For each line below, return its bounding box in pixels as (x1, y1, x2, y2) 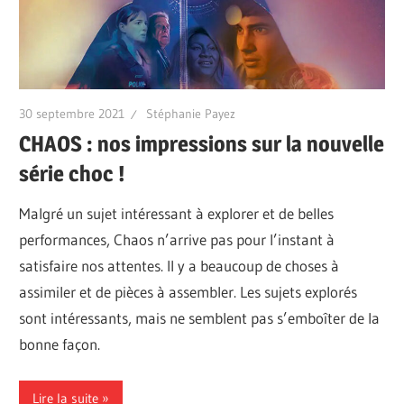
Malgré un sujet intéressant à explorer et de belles (19, 204, 335, 224)
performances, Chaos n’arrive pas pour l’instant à (19, 230, 335, 250)
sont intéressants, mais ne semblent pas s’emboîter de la (19, 308, 381, 328)
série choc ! (19, 161, 125, 188)
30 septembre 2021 (19, 105, 125, 122)
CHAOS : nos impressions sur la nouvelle (19, 131, 385, 158)
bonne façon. (19, 335, 101, 354)
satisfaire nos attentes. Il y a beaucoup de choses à (19, 256, 340, 276)
